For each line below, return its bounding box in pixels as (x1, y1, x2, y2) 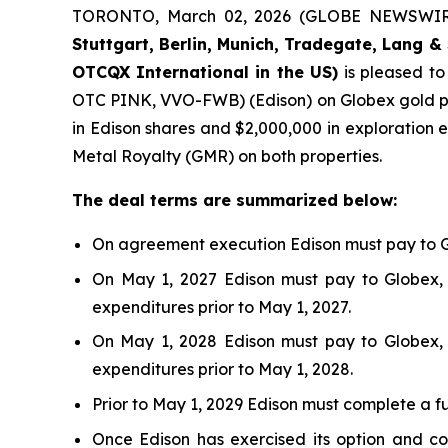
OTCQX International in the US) (72, 62, 345, 82)
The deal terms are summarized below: (72, 190, 397, 210)
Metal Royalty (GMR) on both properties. (72, 146, 382, 166)
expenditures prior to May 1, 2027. (92, 296, 351, 317)
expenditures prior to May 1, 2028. (92, 359, 353, 380)
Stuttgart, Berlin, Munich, (72, 34, 285, 54)
